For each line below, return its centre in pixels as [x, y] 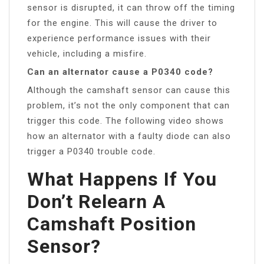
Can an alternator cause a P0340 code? [120, 72]
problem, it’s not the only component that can [128, 105]
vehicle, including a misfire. [87, 53]
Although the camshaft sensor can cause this [129, 90]
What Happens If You [122, 179]
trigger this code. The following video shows [126, 121]
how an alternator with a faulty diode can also [129, 136]
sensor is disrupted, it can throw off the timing [131, 7]
